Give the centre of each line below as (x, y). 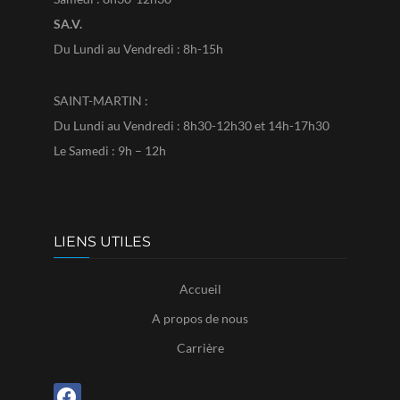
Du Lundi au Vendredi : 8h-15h (138, 49)
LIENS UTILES (102, 242)
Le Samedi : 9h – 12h (110, 151)
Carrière (200, 348)
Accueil (200, 289)
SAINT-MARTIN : (101, 101)
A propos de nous (200, 319)
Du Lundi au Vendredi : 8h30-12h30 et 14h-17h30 (192, 126)
